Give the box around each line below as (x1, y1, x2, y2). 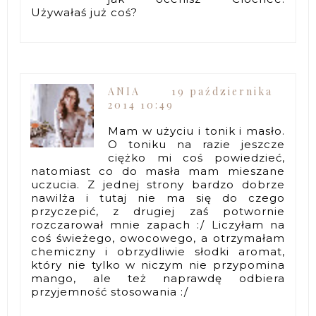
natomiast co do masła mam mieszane (31, 164, 285, 178)
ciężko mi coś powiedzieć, (108, 151, 285, 165)
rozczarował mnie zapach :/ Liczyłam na (31, 218, 285, 232)
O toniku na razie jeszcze (108, 138, 285, 152)
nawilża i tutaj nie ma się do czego (31, 191, 285, 205)
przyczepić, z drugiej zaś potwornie (31, 205, 285, 219)
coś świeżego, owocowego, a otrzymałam (31, 231, 285, 245)
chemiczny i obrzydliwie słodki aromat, (31, 245, 285, 259)
